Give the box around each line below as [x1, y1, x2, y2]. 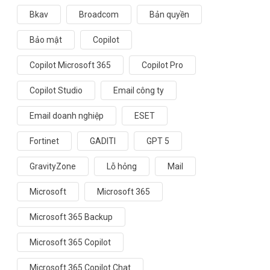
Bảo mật [30, 34, 62, 45]
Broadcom [79, 9, 119, 19]
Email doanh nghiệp [30, 110, 104, 121]
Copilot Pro [142, 60, 183, 70]
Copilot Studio [30, 85, 83, 95]
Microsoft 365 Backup [30, 212, 113, 222]
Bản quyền [149, 9, 189, 19]
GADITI [90, 136, 116, 146]
